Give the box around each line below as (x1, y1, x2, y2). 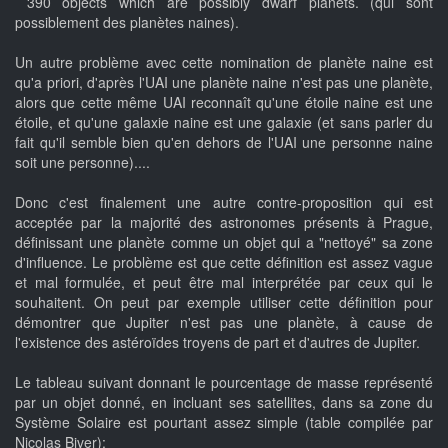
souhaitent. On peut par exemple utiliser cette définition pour (15, 292, 433, 313)
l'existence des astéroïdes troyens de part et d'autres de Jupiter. (15, 332, 420, 353)
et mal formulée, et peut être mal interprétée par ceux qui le (15, 272, 433, 293)
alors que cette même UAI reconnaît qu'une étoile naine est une (15, 92, 433, 113)
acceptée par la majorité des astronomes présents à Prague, (15, 212, 433, 233)
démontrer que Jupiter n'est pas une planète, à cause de (15, 312, 433, 333)
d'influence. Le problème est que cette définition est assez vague (15, 252, 433, 273)
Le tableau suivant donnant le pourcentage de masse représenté (15, 372, 433, 393)
